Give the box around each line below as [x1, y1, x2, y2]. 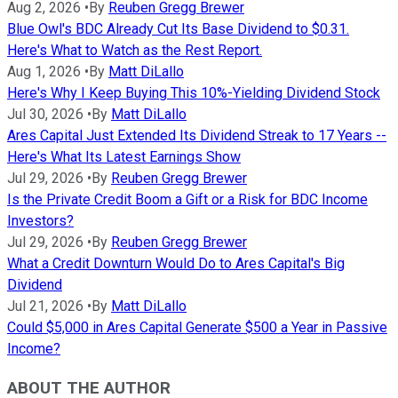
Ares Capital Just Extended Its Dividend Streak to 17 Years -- [7, 126, 386, 144]
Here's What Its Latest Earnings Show [7, 147, 241, 165]
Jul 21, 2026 [7, 297, 84, 314]
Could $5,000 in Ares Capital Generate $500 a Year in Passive [7, 318, 387, 336]
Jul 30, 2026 [7, 105, 84, 123]
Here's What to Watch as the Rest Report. [7, 41, 262, 59]
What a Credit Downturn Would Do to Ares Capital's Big [7, 254, 345, 272]
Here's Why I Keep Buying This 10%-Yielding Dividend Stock [7, 84, 380, 101]
